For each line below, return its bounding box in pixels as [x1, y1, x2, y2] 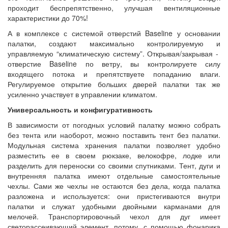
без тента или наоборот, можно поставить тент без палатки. [8, 130, 220, 140]
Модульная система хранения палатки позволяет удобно [8, 140, 220, 150]
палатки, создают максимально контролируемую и [8, 38, 220, 48]
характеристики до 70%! [8, 13, 90, 23]
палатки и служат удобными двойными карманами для [8, 201, 220, 211]
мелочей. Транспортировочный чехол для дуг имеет [8, 211, 220, 221]
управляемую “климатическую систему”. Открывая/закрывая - [8, 48, 220, 59]
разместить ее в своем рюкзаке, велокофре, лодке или [8, 150, 220, 160]
